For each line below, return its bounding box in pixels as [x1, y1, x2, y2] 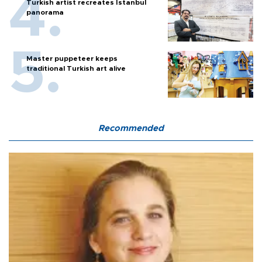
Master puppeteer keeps [26, 55, 118, 63]
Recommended [98, 124, 164, 133]
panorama [26, 9, 64, 16]
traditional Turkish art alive [26, 65, 126, 73]
